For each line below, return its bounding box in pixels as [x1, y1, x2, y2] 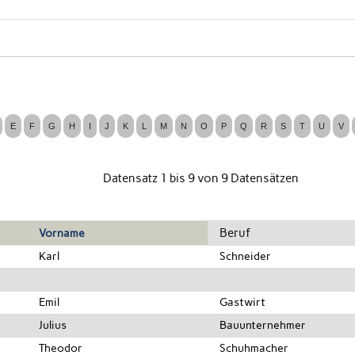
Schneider [219, 249, 272, 263]
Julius [39, 318, 67, 332]
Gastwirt [219, 295, 266, 309]
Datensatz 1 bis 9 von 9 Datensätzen [102, 171, 299, 186]
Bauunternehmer [219, 318, 307, 332]
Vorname [39, 226, 86, 240]
